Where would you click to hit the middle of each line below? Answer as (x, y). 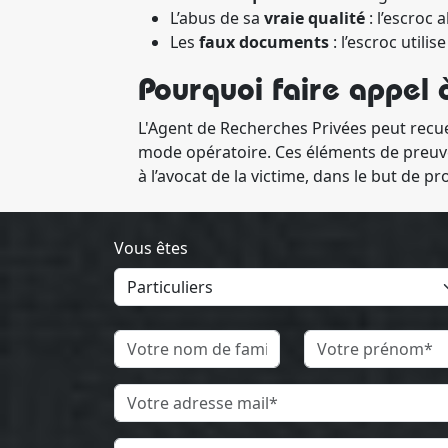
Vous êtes (151, 248)
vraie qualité (314, 18)
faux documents (264, 42)
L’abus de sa (217, 18)
